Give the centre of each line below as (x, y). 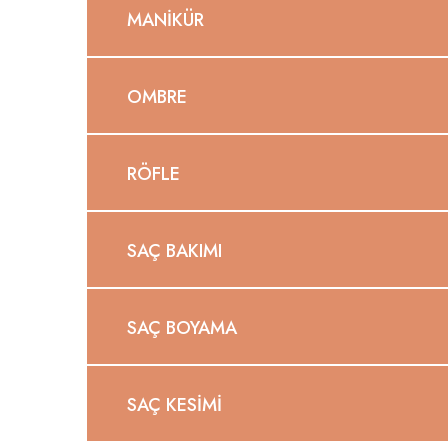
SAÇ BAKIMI (174, 251)
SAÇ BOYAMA (182, 328)
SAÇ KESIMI (174, 405)
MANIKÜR (165, 20)
